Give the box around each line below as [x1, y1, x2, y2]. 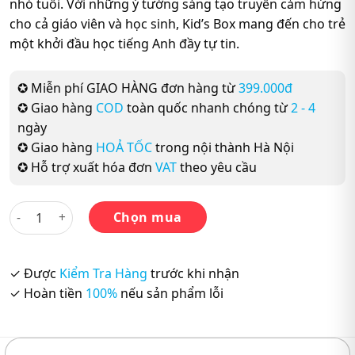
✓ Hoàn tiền [10, 284, 86, 302]
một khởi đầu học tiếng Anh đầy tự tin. [10, 34, 239, 52]
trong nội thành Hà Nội [152, 138, 294, 156]
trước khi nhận [147, 264, 239, 282]
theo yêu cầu [177, 158, 257, 176]
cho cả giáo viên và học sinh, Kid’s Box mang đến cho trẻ [10, 14, 345, 32]
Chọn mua [113, 208, 182, 226]
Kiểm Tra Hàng [59, 264, 147, 282]
